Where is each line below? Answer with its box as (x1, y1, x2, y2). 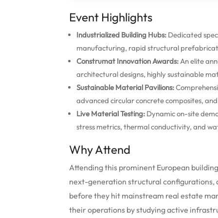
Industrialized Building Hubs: (76, 30, 166, 39)
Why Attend (69, 142, 130, 157)
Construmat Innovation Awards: (76, 56, 179, 66)
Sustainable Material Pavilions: (76, 83, 174, 92)
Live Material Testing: (76, 109, 145, 118)
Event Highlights (69, 10, 152, 24)
